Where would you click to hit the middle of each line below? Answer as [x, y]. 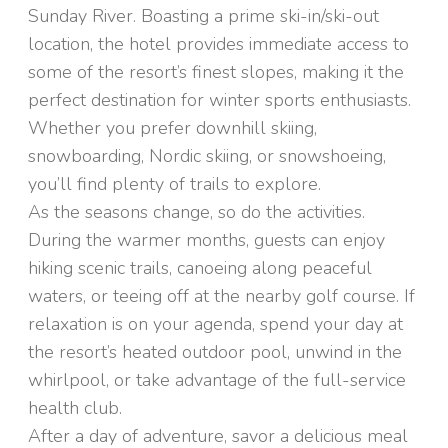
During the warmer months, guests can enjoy [206, 240]
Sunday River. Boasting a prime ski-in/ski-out [203, 16]
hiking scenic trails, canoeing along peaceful [200, 268]
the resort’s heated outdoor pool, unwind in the [215, 352]
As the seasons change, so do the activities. [196, 212]
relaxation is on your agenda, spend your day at [215, 324]
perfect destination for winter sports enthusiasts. [219, 100]
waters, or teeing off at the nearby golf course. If [221, 296]
